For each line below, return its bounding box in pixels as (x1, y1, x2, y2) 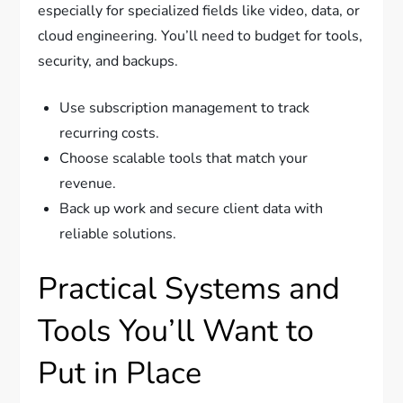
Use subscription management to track (59, 98, 310, 119)
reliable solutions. (59, 224, 177, 245)
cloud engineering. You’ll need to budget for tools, (38, 26, 363, 47)
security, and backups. (38, 51, 179, 72)
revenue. (59, 174, 117, 194)
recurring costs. (59, 123, 160, 144)
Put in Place (38, 353, 202, 395)
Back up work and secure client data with (59, 199, 324, 219)
